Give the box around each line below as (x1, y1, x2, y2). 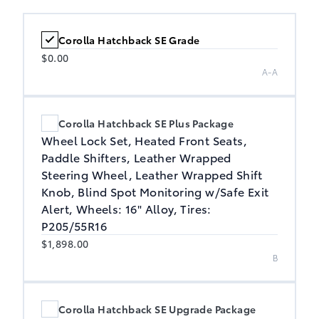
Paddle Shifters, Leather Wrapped (41, 148, 231, 165)
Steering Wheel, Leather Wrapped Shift (41, 165, 263, 182)
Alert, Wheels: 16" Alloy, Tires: (41, 199, 211, 216)
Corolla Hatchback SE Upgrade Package (58, 301, 256, 316)
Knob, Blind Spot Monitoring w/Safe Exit (41, 182, 269, 199)
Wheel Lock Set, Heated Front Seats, (41, 131, 247, 148)
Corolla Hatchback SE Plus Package (58, 115, 234, 130)
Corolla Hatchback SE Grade (58, 32, 200, 47)
